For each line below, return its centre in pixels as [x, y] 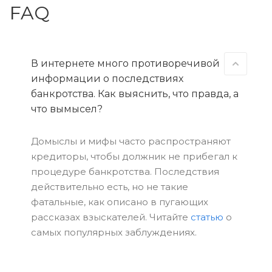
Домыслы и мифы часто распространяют [131, 141]
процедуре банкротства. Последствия [125, 172]
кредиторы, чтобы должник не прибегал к [134, 156]
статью [207, 217]
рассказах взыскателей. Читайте [111, 217]
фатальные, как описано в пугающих [120, 202]
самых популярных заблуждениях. [114, 232]
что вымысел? [67, 109]
